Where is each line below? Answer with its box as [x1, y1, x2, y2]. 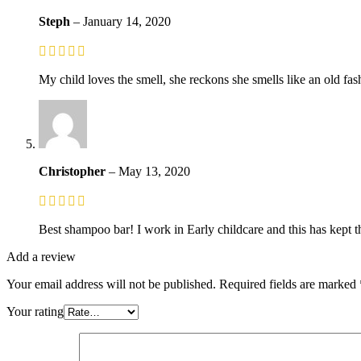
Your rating [6, 304, 64, 318]
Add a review [6, 249, 76, 263]
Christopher [39, 164, 109, 178]
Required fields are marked [219, 276, 359, 291]
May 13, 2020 [118, 164, 190, 178]
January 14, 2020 [83, 14, 171, 28]
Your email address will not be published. [6, 276, 216, 291]
